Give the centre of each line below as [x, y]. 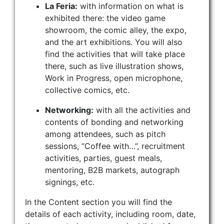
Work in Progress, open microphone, [114, 78]
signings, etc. [70, 182]
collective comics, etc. [87, 90]
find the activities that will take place [115, 54]
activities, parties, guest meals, [103, 158]
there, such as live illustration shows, [114, 66]
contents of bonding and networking [114, 122]
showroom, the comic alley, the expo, [116, 30]
